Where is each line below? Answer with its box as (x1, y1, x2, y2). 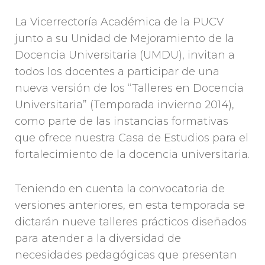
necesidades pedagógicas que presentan (15, 248, 237, 262)
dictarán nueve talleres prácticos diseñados (15, 215, 247, 229)
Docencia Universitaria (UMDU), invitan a (15, 49, 235, 62)
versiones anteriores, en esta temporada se (15, 199, 245, 212)
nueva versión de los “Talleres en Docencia (15, 82, 244, 95)
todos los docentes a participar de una (15, 65, 219, 79)
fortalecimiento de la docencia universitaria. (15, 148, 250, 161)
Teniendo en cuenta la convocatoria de (15, 182, 225, 196)
